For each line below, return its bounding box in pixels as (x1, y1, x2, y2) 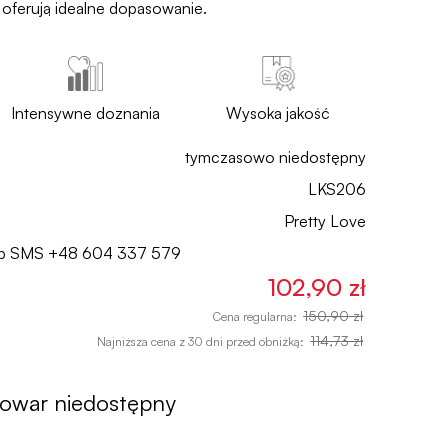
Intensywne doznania (11, 103, 161, 123)
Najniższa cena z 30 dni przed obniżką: (97, 333, 308, 349)
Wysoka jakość (226, 103, 331, 123)
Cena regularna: (213, 308, 301, 324)
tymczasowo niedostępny (185, 147, 366, 167)
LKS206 (308, 179, 366, 199)
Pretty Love (284, 211, 366, 231)
